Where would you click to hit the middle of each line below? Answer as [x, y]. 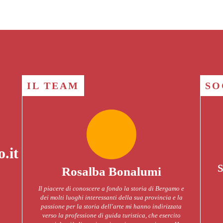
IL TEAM [53, 86]
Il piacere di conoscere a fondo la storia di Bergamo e [111, 188]
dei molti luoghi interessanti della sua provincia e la [111, 197]
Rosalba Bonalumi [111, 171]
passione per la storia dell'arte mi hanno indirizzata [111, 206]
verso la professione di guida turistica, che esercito [111, 215]
